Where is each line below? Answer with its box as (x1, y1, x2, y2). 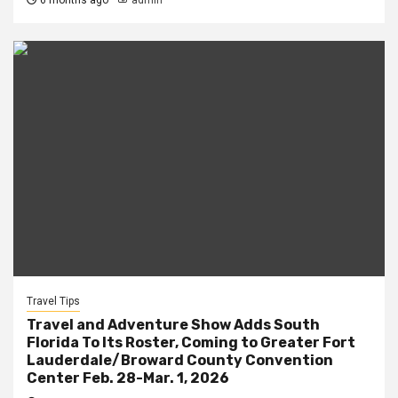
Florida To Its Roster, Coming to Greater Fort (27, 334, 355, 351)
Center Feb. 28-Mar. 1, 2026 (27, 370, 229, 386)
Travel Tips (27, 295, 80, 307)
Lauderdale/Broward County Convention (27, 352, 333, 369)
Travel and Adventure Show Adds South (27, 316, 320, 333)
